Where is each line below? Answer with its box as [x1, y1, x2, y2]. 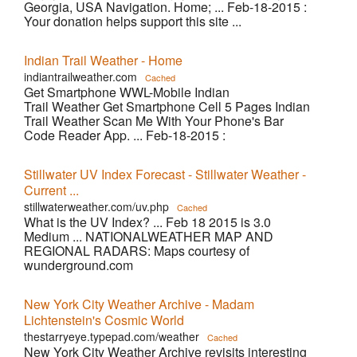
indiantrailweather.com [24, 69, 137, 84]
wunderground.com [24, 256, 133, 274]
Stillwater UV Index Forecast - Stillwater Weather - [24, 165, 306, 183]
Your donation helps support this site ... [24, 12, 241, 30]
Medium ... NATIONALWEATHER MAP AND [24, 227, 273, 245]
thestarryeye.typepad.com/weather [24, 328, 199, 344]
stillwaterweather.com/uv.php [24, 198, 169, 214]
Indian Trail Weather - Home [24, 51, 182, 69]
